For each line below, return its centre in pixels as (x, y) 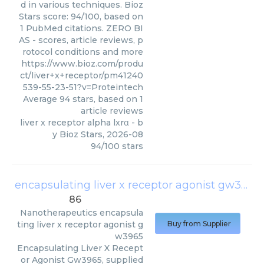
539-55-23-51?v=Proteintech (83, 87)
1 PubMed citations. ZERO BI (82, 28)
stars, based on (105, 99)
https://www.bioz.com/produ (82, 64)
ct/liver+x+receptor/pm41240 (82, 75)
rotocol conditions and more (83, 52)
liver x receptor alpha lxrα (75, 123)
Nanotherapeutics (59, 213)
